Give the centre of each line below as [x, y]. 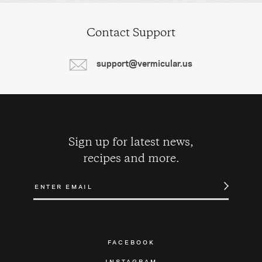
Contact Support [131, 33]
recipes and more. [131, 159]
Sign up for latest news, [131, 143]
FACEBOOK [131, 241]
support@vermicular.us [145, 63]
